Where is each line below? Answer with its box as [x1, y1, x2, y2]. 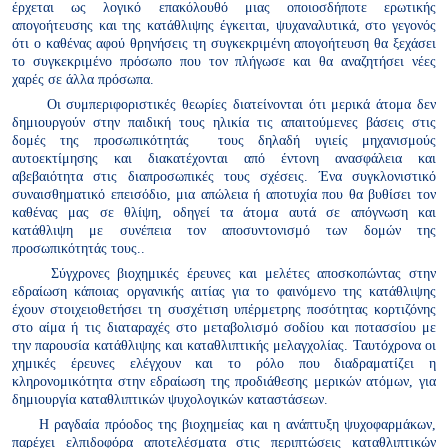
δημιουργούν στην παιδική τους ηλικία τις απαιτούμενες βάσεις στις [12, 113, 436, 130]
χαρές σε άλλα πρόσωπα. [12, 70, 154, 87]
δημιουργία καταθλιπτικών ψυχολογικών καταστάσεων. [12, 391, 328, 408]
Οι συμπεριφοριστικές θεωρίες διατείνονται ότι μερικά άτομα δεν [46, 95, 437, 112]
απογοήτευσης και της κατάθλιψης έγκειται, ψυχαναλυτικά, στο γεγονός [12, 16, 436, 33]
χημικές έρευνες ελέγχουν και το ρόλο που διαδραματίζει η [12, 355, 436, 372]
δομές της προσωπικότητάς [12, 131, 189, 148]
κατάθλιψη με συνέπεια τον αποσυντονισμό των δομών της [12, 221, 436, 238]
